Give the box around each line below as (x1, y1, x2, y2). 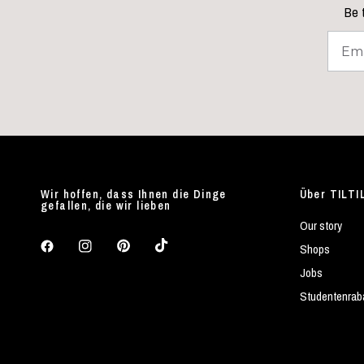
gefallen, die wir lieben (41, 198, 171, 214)
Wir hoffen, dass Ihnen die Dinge (41, 187, 227, 202)
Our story (299, 217, 342, 235)
